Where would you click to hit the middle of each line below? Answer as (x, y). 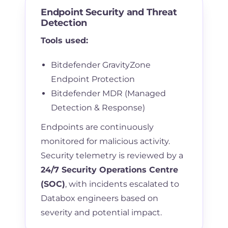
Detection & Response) (98, 107)
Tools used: (64, 40)
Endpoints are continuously (97, 127)
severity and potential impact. (101, 212)
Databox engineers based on (99, 198)
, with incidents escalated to (122, 184)
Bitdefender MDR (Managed (108, 93)
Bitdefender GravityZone (101, 65)
